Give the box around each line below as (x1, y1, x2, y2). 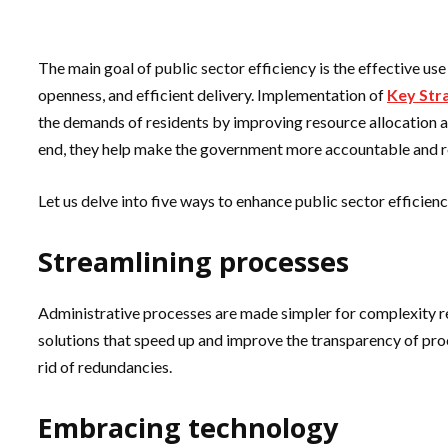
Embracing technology (38, 409, 338, 446)
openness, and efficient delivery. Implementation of (38, 85, 387, 104)
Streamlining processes (38, 243, 349, 280)
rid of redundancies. (38, 357, 175, 376)
